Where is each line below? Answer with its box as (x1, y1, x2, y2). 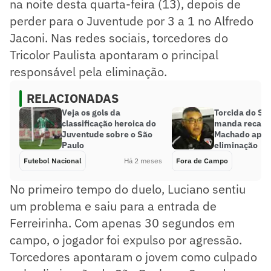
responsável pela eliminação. (10, 63, 167, 80)
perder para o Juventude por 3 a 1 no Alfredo (10, 12, 253, 29)
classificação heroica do (62, 117, 156, 129)
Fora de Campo (176, 155, 228, 165)
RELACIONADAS (27, 90, 119, 106)
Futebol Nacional (24, 155, 82, 165)
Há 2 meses (124, 155, 162, 165)
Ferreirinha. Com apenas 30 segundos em (10, 214, 235, 231)
